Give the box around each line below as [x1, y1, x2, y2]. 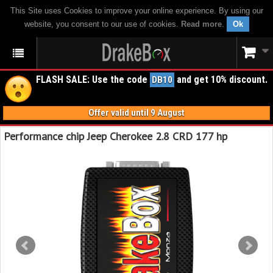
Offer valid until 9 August [88, 107, 185, 118]
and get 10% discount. [174, 74, 268, 85]
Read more [180, 19, 222, 29]
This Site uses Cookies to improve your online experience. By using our [10, 6, 263, 15]
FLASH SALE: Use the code [36, 74, 150, 85]
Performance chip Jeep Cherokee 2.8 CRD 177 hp [4, 129, 227, 143]
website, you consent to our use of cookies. [24, 19, 181, 29]
